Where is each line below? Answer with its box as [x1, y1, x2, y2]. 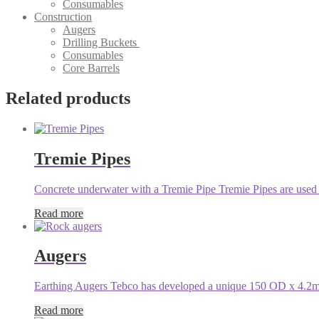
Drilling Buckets [63, 36, 140, 48]
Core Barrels [63, 61, 120, 74]
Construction [34, 10, 92, 23]
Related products [6, 88, 130, 108]
